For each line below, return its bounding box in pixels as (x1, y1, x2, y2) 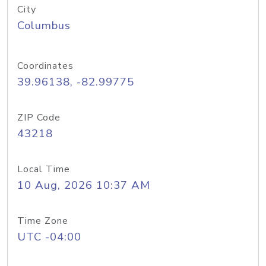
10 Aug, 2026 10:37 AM (17, 178, 150, 193)
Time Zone (17, 214, 68, 227)
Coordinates (17, 59, 74, 72)
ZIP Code (17, 111, 61, 124)
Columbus (17, 18, 71, 33)
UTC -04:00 (17, 229, 81, 245)
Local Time (17, 163, 70, 176)
